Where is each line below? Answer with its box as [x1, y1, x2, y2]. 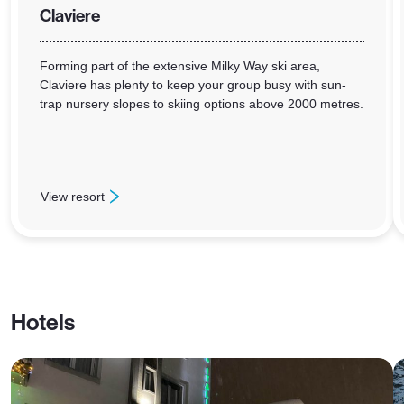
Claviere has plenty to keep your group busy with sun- [40, 78, 346, 93]
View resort [41, 188, 105, 204]
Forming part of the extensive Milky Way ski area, [40, 59, 320, 74]
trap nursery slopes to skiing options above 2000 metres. [40, 96, 363, 112]
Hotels [11, 309, 75, 337]
